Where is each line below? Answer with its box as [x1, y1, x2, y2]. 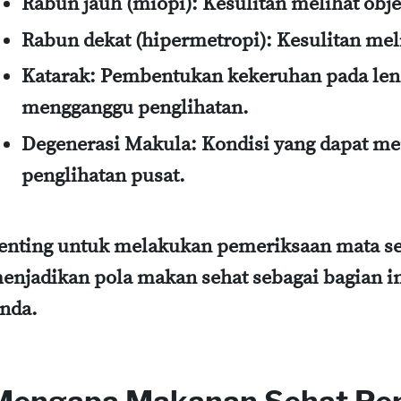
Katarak [21, 64, 90, 90]
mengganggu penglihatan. [21, 96, 249, 121]
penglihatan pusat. [21, 163, 185, 188]
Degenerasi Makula [21, 132, 191, 157]
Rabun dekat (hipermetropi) [21, 28, 266, 53]
